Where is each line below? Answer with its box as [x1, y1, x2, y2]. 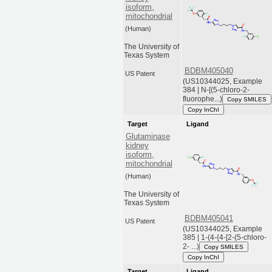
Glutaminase [125, 132, 170, 141]
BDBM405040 [184, 66, 233, 76]
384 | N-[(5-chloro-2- [183, 85, 250, 94]
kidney [125, 141, 149, 151]
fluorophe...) [183, 94, 223, 103]
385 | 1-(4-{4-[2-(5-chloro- [183, 233, 267, 242]
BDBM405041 [184, 214, 233, 223]
